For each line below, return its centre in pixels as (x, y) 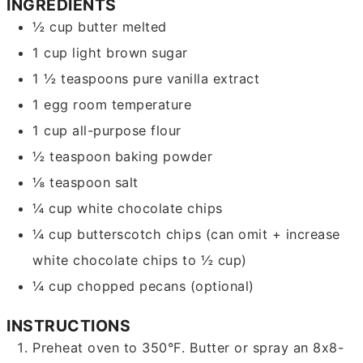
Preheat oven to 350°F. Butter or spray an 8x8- (188, 348)
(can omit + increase (273, 235)
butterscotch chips (139, 235)
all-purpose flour (127, 131)
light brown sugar (130, 53)
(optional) (222, 286)
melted (144, 27)
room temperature (132, 105)
